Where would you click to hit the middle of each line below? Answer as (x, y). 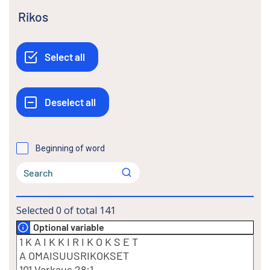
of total (80, 210)
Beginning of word (70, 148)
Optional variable (69, 227)
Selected (35, 210)
